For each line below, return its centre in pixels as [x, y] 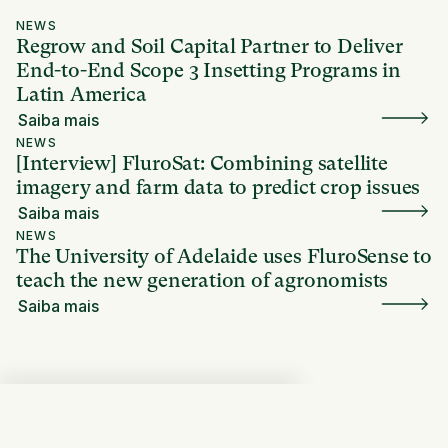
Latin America [81, 94]
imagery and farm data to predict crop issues [218, 187]
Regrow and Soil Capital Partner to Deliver [209, 46]
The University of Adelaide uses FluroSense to [224, 256]
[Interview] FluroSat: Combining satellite [202, 163]
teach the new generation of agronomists [202, 280]
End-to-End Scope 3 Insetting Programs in [208, 70]
